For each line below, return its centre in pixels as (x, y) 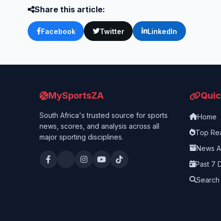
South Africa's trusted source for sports (104, 115)
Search (208, 180)
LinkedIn (162, 31)
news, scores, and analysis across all (99, 126)
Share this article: (70, 9)
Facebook (58, 31)
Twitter (112, 31)
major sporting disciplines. (81, 137)
